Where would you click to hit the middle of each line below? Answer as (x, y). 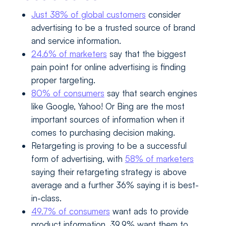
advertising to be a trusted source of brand (113, 28)
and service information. (76, 41)
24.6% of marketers (69, 54)
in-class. (46, 198)
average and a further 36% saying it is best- (115, 185)
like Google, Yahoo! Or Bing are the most (108, 106)
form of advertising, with (78, 159)
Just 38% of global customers (88, 15)
